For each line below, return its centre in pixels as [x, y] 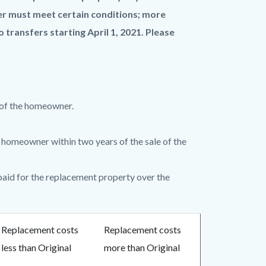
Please [160, 32]
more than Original [142, 248]
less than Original [36, 248]
